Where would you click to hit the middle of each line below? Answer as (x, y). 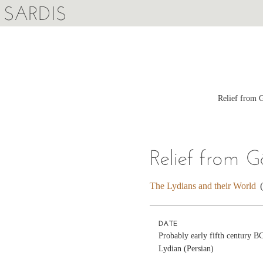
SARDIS (35, 13)
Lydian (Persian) (186, 248)
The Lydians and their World (203, 186)
